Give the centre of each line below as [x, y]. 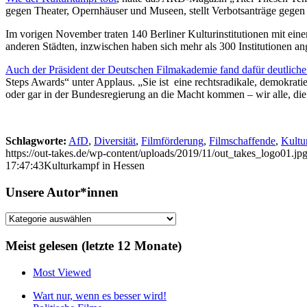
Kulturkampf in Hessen [94, 165]
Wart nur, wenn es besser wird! [100, 295]
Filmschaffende [242, 140]
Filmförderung [172, 140]
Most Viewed [62, 272]
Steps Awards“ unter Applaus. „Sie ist [87, 82]
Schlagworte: [36, 140]
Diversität [115, 140]
